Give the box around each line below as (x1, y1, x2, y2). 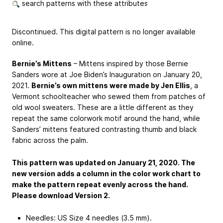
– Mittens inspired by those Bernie (72, 59, 188, 68)
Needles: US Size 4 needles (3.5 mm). (26, 213, 152, 222)
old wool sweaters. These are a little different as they (12, 103, 194, 112)
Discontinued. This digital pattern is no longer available (12, 27, 196, 36)
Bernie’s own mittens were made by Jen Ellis (31, 81, 190, 90)
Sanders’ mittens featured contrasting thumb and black (12, 125, 197, 134)
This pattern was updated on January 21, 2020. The (12, 158, 195, 167)
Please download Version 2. (12, 191, 110, 200)
